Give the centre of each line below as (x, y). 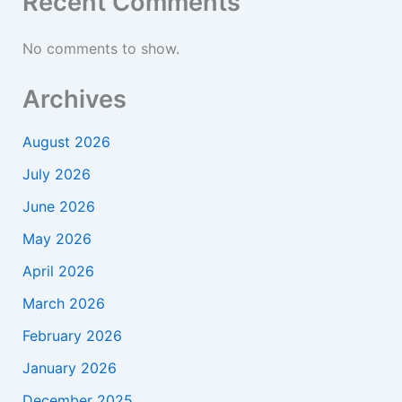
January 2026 (69, 368)
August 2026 (66, 142)
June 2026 (58, 207)
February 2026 (72, 336)
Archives (74, 100)
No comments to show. (100, 49)
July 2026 (56, 175)
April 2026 (58, 271)
